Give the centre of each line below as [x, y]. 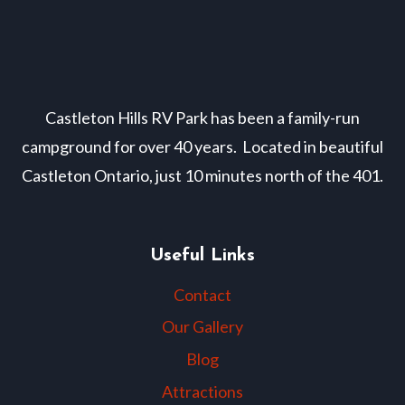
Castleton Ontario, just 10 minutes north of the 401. [202, 175]
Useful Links [202, 256]
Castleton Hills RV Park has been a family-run [202, 118]
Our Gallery [202, 327]
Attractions [202, 391]
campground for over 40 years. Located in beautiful [202, 146]
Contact [202, 294]
